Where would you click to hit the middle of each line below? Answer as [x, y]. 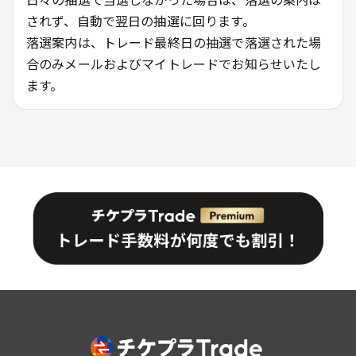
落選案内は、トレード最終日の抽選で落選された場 [174, 42]
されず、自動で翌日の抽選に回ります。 [141, 20]
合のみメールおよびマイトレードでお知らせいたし [174, 63]
